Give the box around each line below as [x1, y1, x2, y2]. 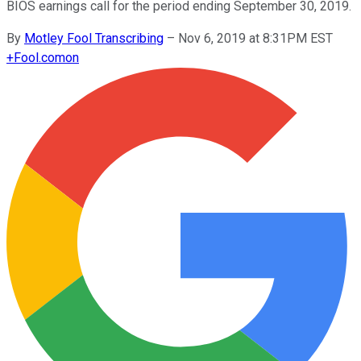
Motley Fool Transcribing [24, 30, 164, 46]
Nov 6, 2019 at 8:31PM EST [178, 30, 333, 46]
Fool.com [14, 49, 65, 65]
